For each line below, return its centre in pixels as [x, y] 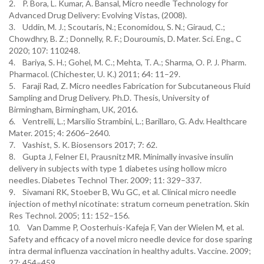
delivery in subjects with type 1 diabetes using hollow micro [118, 168]
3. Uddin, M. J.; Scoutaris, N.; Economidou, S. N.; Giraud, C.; [117, 27]
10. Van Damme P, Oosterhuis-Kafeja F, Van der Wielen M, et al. [126, 227]
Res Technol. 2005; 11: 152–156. [69, 215]
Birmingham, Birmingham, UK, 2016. [73, 109]
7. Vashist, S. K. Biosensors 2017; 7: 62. [83, 145]
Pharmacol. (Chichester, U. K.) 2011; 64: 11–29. [95, 74]
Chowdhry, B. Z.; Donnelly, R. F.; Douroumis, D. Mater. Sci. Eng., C [125, 39]
